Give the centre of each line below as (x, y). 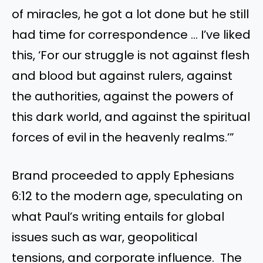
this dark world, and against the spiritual (131, 117)
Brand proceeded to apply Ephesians (123, 176)
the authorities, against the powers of (123, 96)
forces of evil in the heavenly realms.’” (123, 137)
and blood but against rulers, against (122, 75)
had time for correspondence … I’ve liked (131, 34)
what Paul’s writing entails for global (118, 217)
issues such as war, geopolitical (104, 237)
